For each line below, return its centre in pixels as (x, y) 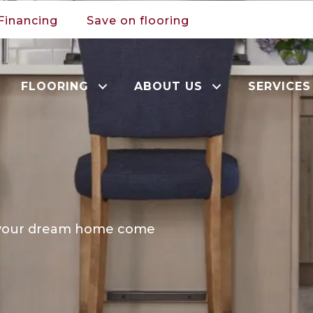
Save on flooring (138, 20)
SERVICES (280, 86)
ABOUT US (169, 86)
